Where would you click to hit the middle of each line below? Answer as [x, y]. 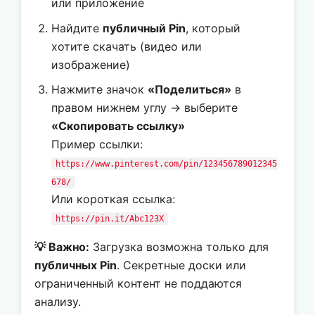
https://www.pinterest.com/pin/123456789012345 [167, 164]
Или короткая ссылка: [114, 199]
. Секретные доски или [182, 265]
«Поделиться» [190, 90]
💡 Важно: [62, 247]
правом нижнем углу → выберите [145, 108]
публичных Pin [76, 265]
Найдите [77, 28]
